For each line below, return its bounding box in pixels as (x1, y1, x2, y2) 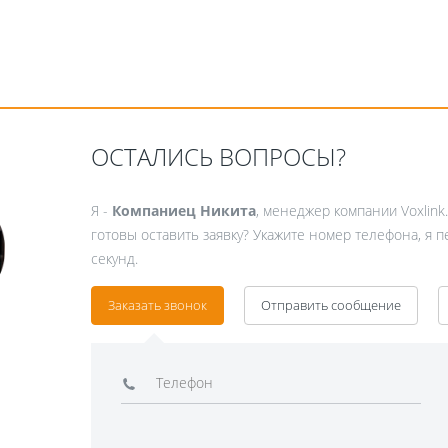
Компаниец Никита (111, 200, 256, 220)
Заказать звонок (107, 295, 207, 314)
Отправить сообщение (260, 295, 401, 314)
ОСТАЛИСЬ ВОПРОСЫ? (90, 139, 346, 173)
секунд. (90, 248, 138, 268)
